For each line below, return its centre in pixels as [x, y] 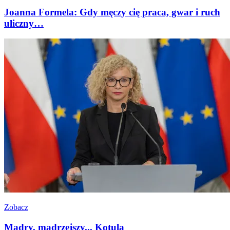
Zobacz [16, 207]
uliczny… [24, 23]
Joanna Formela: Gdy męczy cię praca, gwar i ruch [112, 12]
